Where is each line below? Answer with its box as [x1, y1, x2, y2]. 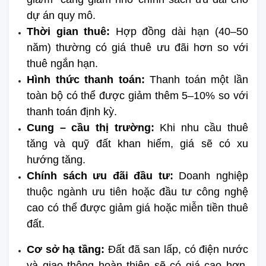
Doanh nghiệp [179, 169, 249, 182]
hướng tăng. [27, 153, 85, 166]
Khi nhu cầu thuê [160, 121, 248, 134]
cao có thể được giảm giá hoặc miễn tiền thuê [27, 201, 248, 214]
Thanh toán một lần [150, 73, 249, 85]
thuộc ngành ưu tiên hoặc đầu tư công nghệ [27, 185, 248, 198]
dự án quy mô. [27, 9, 96, 21]
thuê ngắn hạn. [27, 57, 98, 69]
